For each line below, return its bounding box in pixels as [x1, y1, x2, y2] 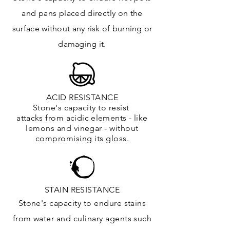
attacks [16, 113, 43, 123]
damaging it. [58, 39, 106, 49]
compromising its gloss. [35, 133, 129, 144]
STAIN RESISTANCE [44, 185, 120, 195]
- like [126, 113, 148, 123]
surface [12, 24, 42, 34]
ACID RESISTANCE [46, 92, 119, 103]
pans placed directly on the [39, 8, 143, 18]
